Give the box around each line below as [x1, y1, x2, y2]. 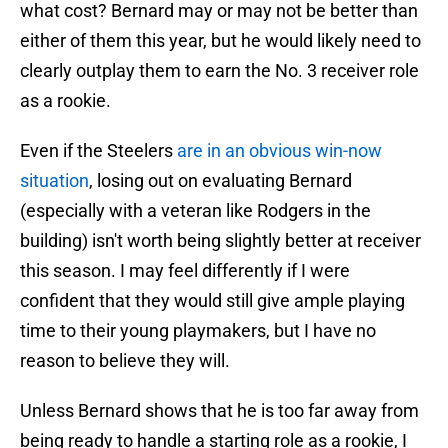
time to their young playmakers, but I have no [20, 320, 376, 342]
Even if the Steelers [20, 140, 177, 162]
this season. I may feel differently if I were [20, 260, 350, 282]
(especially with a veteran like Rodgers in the [20, 200, 371, 222]
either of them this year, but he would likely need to [20, 30, 421, 52]
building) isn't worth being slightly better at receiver [20, 230, 421, 252]
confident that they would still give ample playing [20, 290, 405, 312]
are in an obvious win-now [177, 140, 382, 162]
